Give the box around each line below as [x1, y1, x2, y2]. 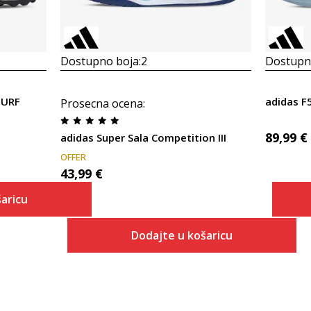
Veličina [135, 255, 176, 270]
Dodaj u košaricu [161, 267, 251, 283]
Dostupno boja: [60, 53, 141, 69]
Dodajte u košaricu [131, 228, 233, 243]
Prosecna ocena [60, 96, 143, 111]
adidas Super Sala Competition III [60, 131, 226, 144]
